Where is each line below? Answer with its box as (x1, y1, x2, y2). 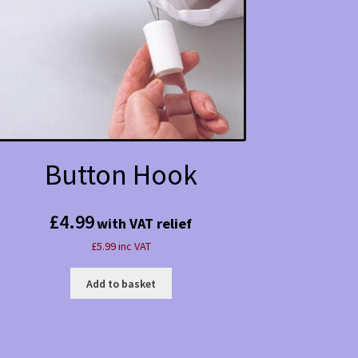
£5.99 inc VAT (90, 238, 151, 253)
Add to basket (86, 276, 156, 291)
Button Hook (44, 156, 197, 193)
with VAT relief (97, 213, 193, 233)
